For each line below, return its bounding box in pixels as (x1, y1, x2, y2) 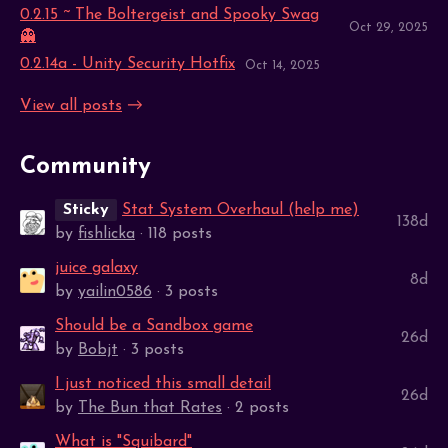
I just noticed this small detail (55, 376, 271, 393)
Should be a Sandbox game (55, 318, 253, 335)
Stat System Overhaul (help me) (122, 202, 359, 219)
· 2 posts (222, 400, 289, 417)
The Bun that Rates (78, 400, 222, 417)
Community (20, 155, 151, 180)
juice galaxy (55, 260, 138, 277)
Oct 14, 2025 (245, 59, 320, 73)
